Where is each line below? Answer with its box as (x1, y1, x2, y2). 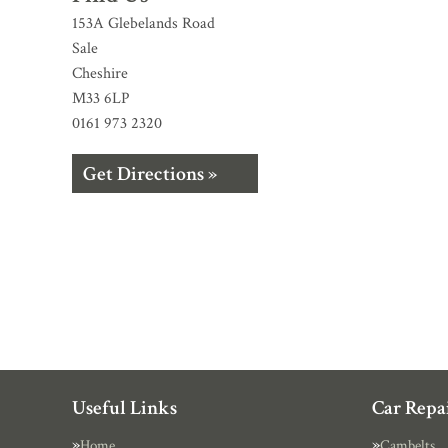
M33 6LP (72, 88, 130, 109)
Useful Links (72, 395, 177, 421)
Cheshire (72, 63, 128, 84)
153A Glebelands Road (72, 13, 215, 34)
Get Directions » (83, 161, 217, 187)
